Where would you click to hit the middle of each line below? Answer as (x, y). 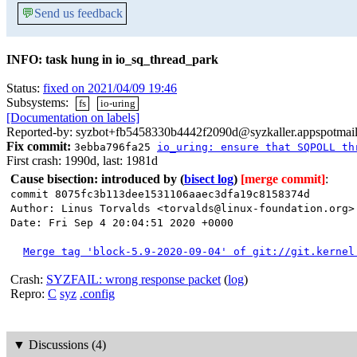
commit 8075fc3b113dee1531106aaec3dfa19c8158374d (160, 194)
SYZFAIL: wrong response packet (133, 280)
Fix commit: (39, 147)
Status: (25, 88)
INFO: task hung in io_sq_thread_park (112, 59)
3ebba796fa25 (116, 147)
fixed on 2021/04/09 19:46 (110, 88)
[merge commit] (283, 179)
